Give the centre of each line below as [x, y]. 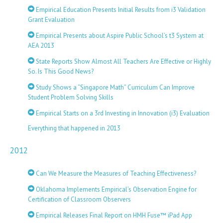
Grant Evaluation [51, 20]
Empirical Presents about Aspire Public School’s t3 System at [119, 36]
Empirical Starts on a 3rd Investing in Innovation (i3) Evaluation [122, 113]
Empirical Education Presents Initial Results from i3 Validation [120, 10]
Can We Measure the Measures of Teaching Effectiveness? [115, 173]
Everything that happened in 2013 [74, 128]
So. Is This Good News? [61, 71]
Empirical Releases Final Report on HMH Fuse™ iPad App [113, 215]
